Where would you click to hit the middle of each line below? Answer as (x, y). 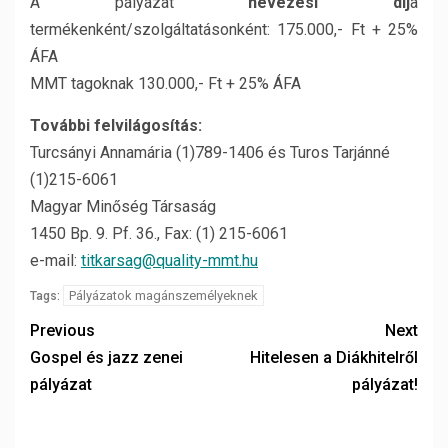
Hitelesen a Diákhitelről (334, 357)
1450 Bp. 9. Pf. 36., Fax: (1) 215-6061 (159, 233)
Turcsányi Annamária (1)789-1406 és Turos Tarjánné (210, 152)
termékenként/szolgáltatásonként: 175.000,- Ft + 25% (224, 29)
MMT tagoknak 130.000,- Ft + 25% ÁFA (165, 83)
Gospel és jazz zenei (106, 357)
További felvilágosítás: (116, 125)
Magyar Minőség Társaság (123, 206)
